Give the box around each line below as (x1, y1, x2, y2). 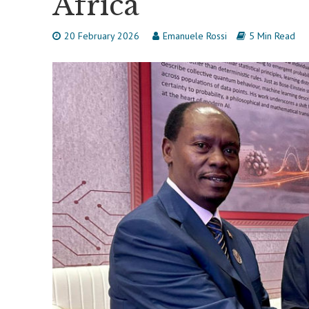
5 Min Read (248, 30, 295, 42)
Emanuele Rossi (162, 30, 227, 42)
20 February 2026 (63, 30, 139, 42)
